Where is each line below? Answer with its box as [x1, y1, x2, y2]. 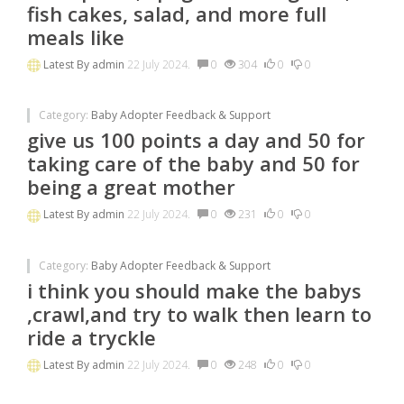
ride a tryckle [27, 323, 156, 351]
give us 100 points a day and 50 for [27, 126, 365, 154]
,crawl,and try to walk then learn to [27, 299, 372, 327]
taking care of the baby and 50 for [27, 150, 360, 178]
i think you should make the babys [27, 276, 362, 304]
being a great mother [27, 173, 235, 201]
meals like [27, 23, 124, 51]
